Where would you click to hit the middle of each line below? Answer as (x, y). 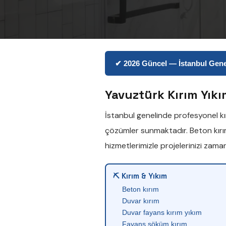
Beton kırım (140, 189)
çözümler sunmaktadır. (147, 130)
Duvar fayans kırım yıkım (162, 212)
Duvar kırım (141, 201)
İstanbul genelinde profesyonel (162, 115)
